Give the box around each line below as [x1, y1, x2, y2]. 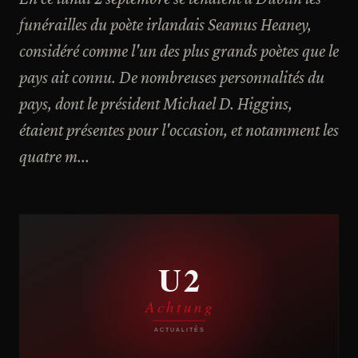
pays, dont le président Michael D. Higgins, [19, 93, 292, 113]
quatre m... [19, 146, 89, 166]
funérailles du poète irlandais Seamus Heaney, [19, 14, 312, 34]
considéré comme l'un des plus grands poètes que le [19, 41, 339, 61]
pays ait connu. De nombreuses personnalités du [19, 67, 324, 87]
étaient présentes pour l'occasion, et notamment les [19, 120, 339, 140]
